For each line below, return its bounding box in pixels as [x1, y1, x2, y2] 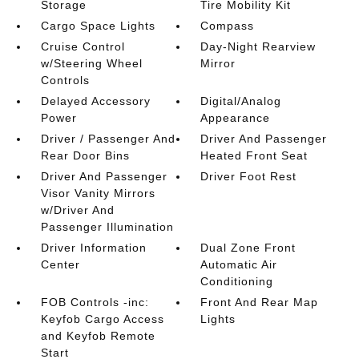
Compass [200, 19, 255, 32]
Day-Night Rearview [200, 40, 317, 53]
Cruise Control [40, 40, 125, 53]
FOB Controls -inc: [40, 296, 149, 309]
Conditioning [200, 275, 274, 288]
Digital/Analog [200, 95, 282, 107]
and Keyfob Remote [40, 329, 155, 342]
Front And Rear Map [200, 296, 319, 309]
